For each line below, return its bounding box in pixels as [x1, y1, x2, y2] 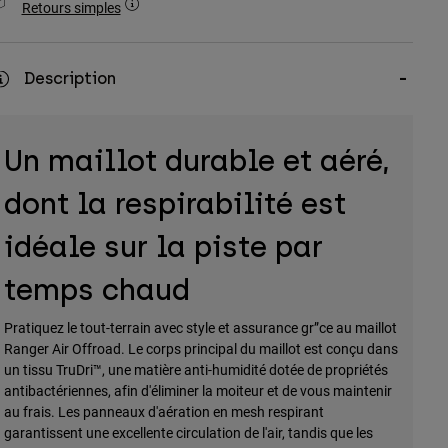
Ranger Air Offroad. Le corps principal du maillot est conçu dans [3, 339, 398, 359]
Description [23, 69, 116, 89]
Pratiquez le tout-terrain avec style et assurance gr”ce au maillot [3, 318, 397, 338]
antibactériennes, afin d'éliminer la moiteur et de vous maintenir [3, 381, 392, 401]
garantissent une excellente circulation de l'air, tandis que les [3, 423, 373, 443]
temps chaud [3, 272, 190, 308]
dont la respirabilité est [3, 186, 346, 222]
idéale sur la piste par [3, 229, 323, 265]
